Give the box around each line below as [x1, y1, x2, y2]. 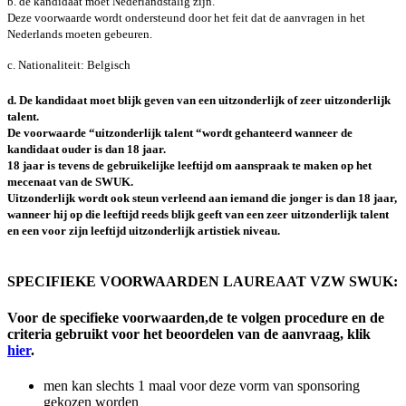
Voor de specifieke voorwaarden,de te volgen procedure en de [7, 309, 384, 325]
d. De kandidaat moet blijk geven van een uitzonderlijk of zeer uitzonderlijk [7, 93, 391, 108]
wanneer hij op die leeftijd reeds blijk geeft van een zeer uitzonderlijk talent [7, 208, 389, 222]
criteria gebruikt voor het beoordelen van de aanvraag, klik [7, 325, 371, 342]
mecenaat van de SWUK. [7, 175, 133, 189]
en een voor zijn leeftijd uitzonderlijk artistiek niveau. [7, 224, 280, 238]
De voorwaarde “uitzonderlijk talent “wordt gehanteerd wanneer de [7, 126, 353, 140]
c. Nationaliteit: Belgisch [7, 57, 130, 72]
